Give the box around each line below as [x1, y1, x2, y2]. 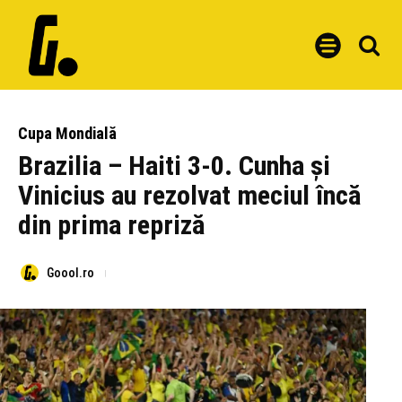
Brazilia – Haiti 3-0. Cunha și [18, 150, 330, 181]
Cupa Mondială [18, 124, 117, 143]
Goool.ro [47, 266, 94, 281]
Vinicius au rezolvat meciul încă [18, 179, 361, 211]
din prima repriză [18, 209, 205, 240]
